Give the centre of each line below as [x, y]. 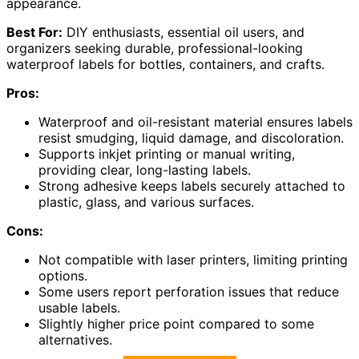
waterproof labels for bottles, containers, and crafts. [165, 65]
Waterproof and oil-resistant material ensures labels [196, 122]
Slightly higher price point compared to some [176, 324]
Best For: [34, 32]
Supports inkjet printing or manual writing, [167, 154]
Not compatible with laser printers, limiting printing [193, 260]
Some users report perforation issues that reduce [189, 292]
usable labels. [79, 308]
